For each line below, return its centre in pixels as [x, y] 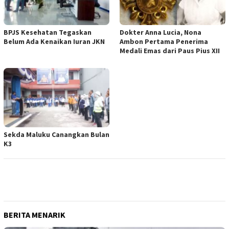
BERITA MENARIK [35, 215]
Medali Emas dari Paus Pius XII [170, 51]
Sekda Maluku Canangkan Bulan [56, 135]
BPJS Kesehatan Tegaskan [48, 32]
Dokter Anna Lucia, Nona [161, 32]
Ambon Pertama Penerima [164, 42]
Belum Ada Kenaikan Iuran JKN [54, 42]
